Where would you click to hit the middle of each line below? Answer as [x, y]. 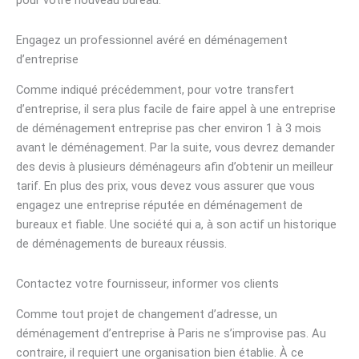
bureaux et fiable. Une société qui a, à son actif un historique [176, 225]
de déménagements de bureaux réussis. [121, 244]
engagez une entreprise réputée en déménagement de [159, 206]
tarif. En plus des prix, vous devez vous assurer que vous [165, 186]
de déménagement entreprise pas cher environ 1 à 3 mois [169, 129]
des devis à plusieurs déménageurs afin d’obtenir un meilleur [175, 167]
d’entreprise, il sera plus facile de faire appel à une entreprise [176, 109]
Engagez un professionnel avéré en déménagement [152, 40]
